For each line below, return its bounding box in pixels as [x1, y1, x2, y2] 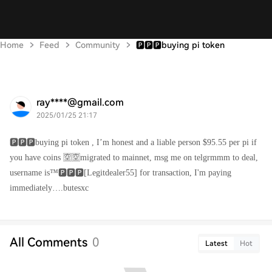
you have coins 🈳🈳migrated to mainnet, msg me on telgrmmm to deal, [10, 153, 258, 162]
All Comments [10, 235, 87, 250]
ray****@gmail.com [36, 97, 124, 108]
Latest [205, 239, 228, 248]
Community [75, 40, 120, 50]
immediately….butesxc [10, 183, 91, 192]
